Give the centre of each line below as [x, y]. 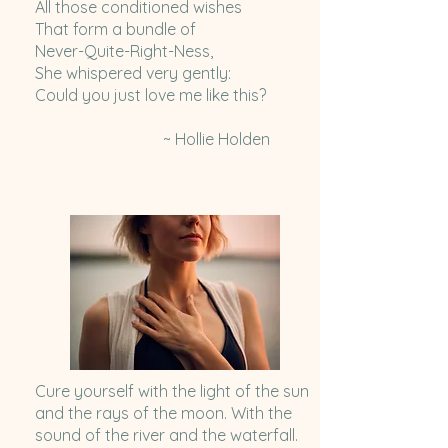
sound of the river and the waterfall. [166, 435]
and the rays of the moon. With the [163, 413]
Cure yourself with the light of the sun [171, 391]
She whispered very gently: [132, 73]
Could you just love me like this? [150, 95]
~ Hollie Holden [156, 139]
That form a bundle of [117, 29]
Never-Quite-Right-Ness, [125, 51]
